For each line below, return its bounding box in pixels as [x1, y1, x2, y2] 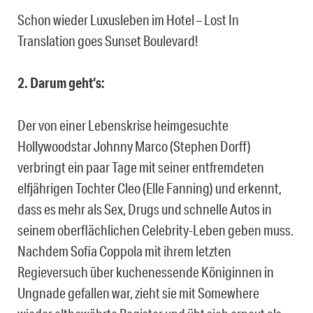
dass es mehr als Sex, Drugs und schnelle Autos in [17, 200, 272, 217]
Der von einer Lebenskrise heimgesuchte [17, 116, 228, 133]
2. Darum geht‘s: [17, 73, 105, 92]
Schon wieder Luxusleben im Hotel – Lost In [17, 10, 239, 28]
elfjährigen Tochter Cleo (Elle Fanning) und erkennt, [17, 179, 282, 196]
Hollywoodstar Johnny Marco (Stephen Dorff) [17, 137, 251, 154]
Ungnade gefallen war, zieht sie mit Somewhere [17, 284, 259, 301]
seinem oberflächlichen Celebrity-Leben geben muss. [17, 221, 293, 238]
